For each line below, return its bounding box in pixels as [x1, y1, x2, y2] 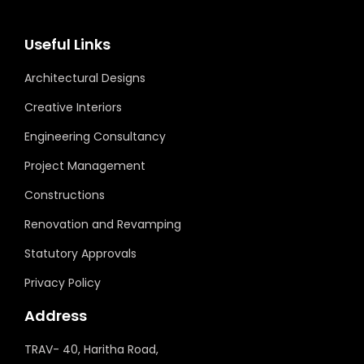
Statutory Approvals [24, 245, 136, 262]
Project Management [24, 157, 145, 174]
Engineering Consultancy [24, 128, 166, 145]
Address [24, 305, 87, 326]
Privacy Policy [24, 274, 101, 291]
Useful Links [24, 33, 110, 54]
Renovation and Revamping [24, 215, 181, 232]
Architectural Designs [24, 69, 145, 86]
